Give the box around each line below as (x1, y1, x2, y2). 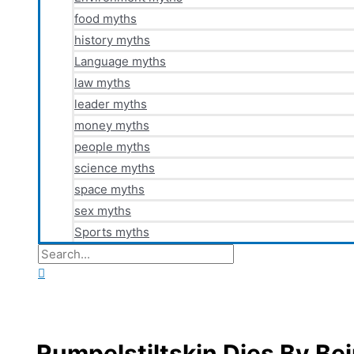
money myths (74, 118, 149, 133)
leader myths (74, 96, 147, 111)
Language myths (74, 54, 166, 69)
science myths (74, 160, 155, 175)
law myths (74, 75, 130, 90)
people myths (74, 139, 150, 154)
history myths (74, 32, 150, 47)
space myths (74, 182, 145, 197)
